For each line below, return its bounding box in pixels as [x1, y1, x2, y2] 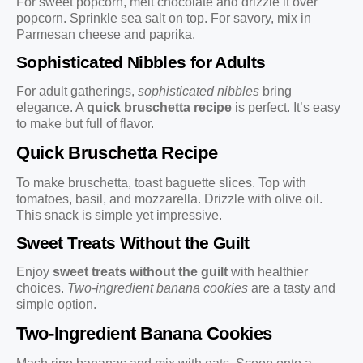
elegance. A [16, 100, 87, 115]
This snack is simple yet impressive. [16, 207, 222, 222]
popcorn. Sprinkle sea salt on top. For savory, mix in [16, 11, 311, 26]
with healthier [228, 265, 308, 280]
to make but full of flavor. [16, 117, 154, 131]
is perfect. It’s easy [232, 100, 340, 115]
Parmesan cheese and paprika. [16, 28, 195, 42]
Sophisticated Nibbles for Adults [16, 53, 266, 72]
